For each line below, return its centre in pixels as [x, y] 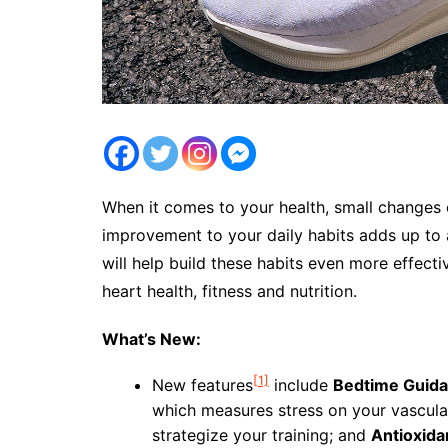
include [301, 385]
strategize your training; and [261, 435]
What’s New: [151, 339]
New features [202, 385]
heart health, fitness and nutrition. [229, 291]
